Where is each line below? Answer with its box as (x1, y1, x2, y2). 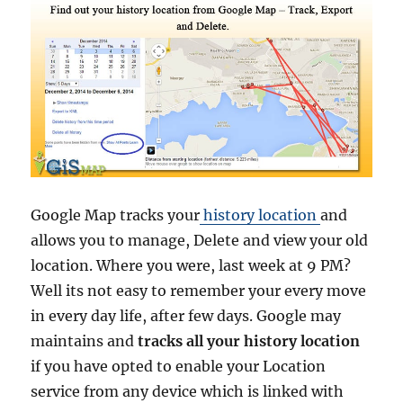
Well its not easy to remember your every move (31, 282, 367, 300)
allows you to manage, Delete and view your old (31, 231, 369, 250)
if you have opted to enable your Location (31, 357, 327, 376)
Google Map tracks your (31, 206, 201, 225)
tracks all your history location (138, 332, 361, 351)
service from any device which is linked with (31, 382, 345, 401)
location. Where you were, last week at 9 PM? (31, 256, 352, 275)
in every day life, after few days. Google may (31, 307, 342, 326)
